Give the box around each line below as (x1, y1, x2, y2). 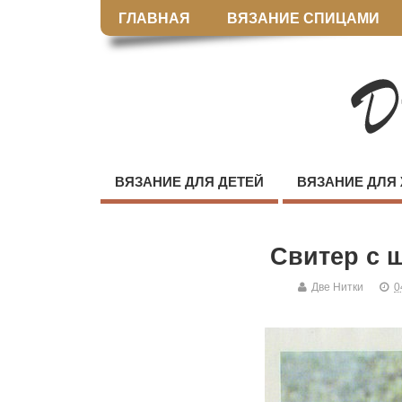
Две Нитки (311, 281, 363, 294)
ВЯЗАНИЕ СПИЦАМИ (226, 10, 380, 27)
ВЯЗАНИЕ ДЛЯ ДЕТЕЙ (115, 174, 264, 190)
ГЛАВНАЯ (118, 10, 191, 27)
